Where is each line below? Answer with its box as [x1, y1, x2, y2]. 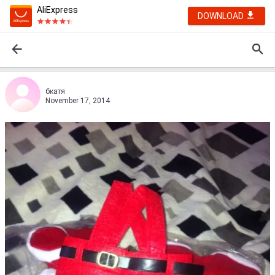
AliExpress [37, 5, 78, 15]
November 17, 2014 [45, 96, 110, 105]
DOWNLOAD [198, 11, 246, 21]
